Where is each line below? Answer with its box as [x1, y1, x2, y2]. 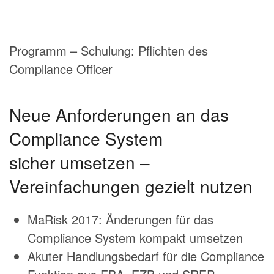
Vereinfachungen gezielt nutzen [9, 174, 253, 199]
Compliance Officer [9, 60, 113, 78]
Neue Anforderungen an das [9, 102, 229, 127]
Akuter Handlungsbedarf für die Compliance [28, 247, 264, 265]
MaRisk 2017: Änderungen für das [28, 210, 213, 229]
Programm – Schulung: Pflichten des [9, 42, 208, 60]
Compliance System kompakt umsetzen [28, 229, 243, 247]
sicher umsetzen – [9, 150, 150, 175]
